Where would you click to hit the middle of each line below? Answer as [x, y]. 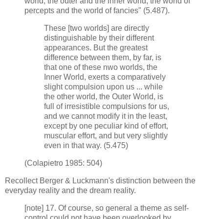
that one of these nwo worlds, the [101, 67]
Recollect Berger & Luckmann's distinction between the [100, 180]
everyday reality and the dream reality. [70, 190]
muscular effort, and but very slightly [106, 136]
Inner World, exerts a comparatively [105, 77]
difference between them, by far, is [103, 58]
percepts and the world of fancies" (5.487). [97, 11]
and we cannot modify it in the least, [106, 116]
